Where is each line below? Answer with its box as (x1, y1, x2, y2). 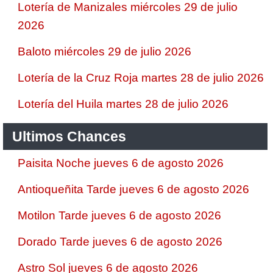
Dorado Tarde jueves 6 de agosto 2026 (18, 235, 222, 248)
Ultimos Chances (12, 129, 126, 144)
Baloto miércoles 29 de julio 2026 (18, 45, 191, 58)
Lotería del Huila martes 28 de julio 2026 (18, 97, 229, 110)
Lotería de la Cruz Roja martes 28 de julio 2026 (18, 71, 264, 84)
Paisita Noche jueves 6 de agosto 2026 (18, 157, 224, 169)
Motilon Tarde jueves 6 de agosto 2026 (18, 209, 221, 222)
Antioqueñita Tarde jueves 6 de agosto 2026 (18, 183, 249, 196)
